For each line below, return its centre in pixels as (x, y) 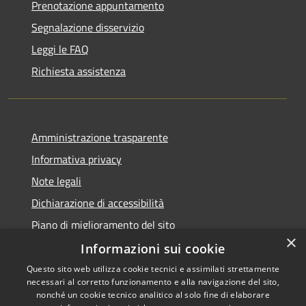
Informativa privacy (76, 159)
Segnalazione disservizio (88, 27)
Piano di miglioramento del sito (103, 224)
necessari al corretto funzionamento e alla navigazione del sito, (153, 282)
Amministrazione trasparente (100, 137)
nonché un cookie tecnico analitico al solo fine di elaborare (153, 295)
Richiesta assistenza (79, 71)
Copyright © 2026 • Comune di (229, 293)
